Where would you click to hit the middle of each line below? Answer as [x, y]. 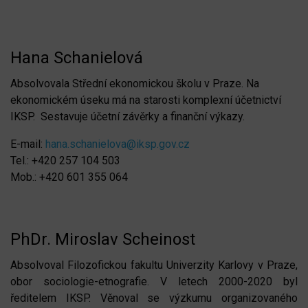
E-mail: [28, 144]
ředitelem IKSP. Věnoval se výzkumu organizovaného [154, 298]
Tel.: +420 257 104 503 [65, 160]
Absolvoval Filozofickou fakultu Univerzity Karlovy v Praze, [154, 265]
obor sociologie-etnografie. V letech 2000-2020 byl [154, 281]
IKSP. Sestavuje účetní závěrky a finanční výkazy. [129, 116]
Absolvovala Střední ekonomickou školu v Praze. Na [135, 83]
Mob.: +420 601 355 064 [69, 177]
